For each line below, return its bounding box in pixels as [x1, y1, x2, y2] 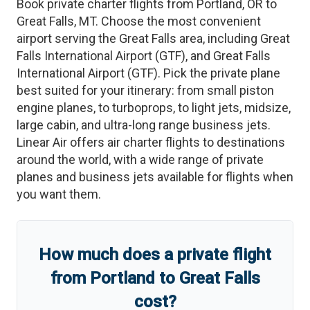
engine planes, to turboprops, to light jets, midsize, [17, 100, 291, 115]
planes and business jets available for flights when [17, 170, 293, 184]
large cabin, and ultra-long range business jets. [17, 118, 271, 132]
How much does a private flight [39, 245, 271, 264]
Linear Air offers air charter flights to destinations [17, 135, 285, 149]
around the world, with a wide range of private [17, 152, 264, 167]
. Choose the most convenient [95, 14, 261, 28]
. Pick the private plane [158, 66, 280, 80]
